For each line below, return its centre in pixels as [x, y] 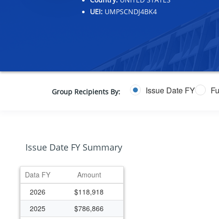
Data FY [38, 175]
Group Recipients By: [86, 92]
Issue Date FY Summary [74, 147]
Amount [89, 175]
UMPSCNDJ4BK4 [130, 12]
